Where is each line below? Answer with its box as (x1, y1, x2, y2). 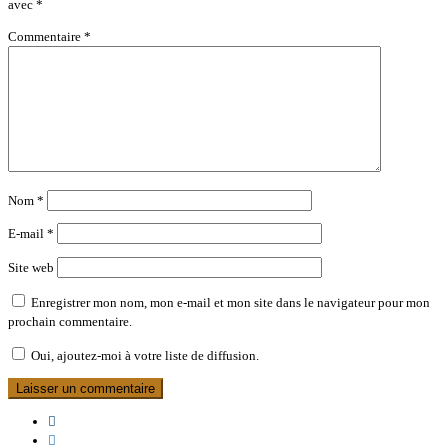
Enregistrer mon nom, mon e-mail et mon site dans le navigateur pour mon (31, 295, 430, 311)
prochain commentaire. (8, 314, 132, 330)
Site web (8, 260, 54, 276)
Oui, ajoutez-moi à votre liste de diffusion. (28, 348, 259, 364)
